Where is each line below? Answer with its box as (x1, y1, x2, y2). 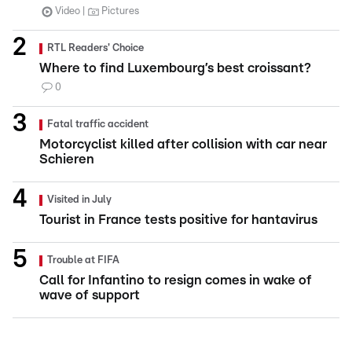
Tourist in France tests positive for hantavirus (39, 212, 317, 226)
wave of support (39, 288, 140, 302)
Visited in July (47, 194, 112, 205)
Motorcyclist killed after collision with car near (39, 137, 327, 151)
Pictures (101, 5, 139, 16)
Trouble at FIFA (47, 255, 119, 266)
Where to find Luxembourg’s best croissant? (39, 60, 311, 75)
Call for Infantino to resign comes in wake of (39, 273, 312, 287)
